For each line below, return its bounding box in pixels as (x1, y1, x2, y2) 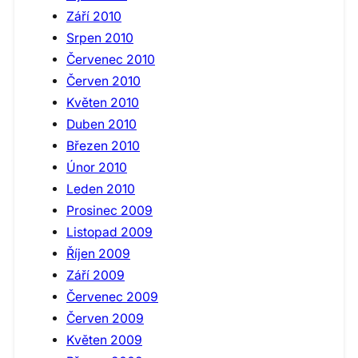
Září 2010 (66, 8, 121, 24)
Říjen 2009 (66, 245, 130, 261)
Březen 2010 (66, 137, 140, 153)
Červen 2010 (66, 73, 141, 89)
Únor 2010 (66, 159, 127, 175)
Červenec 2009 (66, 288, 158, 304)
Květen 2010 (66, 94, 139, 110)
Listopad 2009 (66, 224, 153, 240)
